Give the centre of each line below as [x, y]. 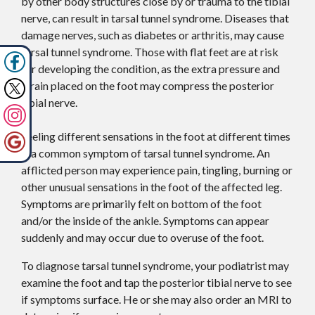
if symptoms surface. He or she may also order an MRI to [156, 299]
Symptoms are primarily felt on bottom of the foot [141, 204]
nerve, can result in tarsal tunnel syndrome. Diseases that [155, 18]
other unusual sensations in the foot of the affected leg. [152, 187]
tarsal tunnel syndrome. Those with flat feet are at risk [150, 52]
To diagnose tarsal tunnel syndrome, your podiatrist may [155, 265]
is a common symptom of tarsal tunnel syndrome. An [146, 153]
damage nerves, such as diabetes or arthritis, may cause [153, 35]
